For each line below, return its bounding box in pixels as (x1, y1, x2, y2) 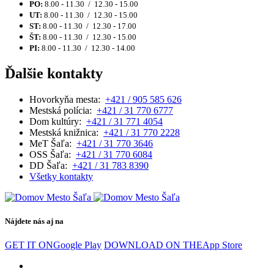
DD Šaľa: (29, 160, 72, 171)
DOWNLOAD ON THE (104, 240, 202, 251)
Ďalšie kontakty (5, 65, 103, 81)
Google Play (53, 240, 102, 251)
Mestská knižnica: (29, 127, 103, 138)
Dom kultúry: (29, 116, 86, 127)
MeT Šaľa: (29, 138, 76, 149)
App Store (202, 240, 242, 251)
